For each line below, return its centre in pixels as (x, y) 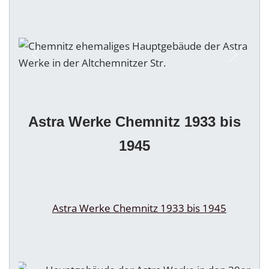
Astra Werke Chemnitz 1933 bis (134, 122)
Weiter (248, 62)
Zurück (51, 62)
